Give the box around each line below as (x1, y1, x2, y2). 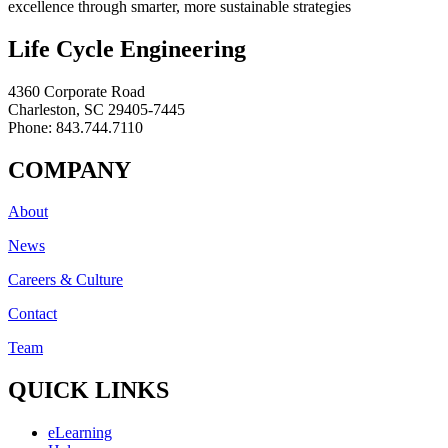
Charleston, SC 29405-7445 (8, 100, 185, 118)
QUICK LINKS (8, 377, 169, 404)
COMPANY (8, 156, 131, 183)
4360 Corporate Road (8, 82, 145, 100)
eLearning (48, 424, 112, 442)
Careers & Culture (8, 271, 123, 289)
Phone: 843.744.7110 (8, 118, 143, 136)
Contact (8, 305, 57, 323)
